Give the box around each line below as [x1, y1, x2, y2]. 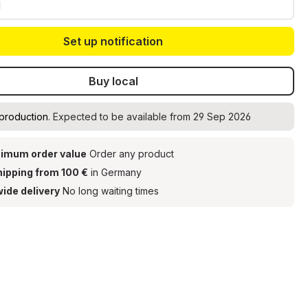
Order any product [87, 148, 175, 159]
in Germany [88, 166, 142, 178]
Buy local [88, 74, 138, 88]
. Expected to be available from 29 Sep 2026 [48, 111, 252, 122]
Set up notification [63, 34, 164, 48]
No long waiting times [60, 185, 159, 197]
